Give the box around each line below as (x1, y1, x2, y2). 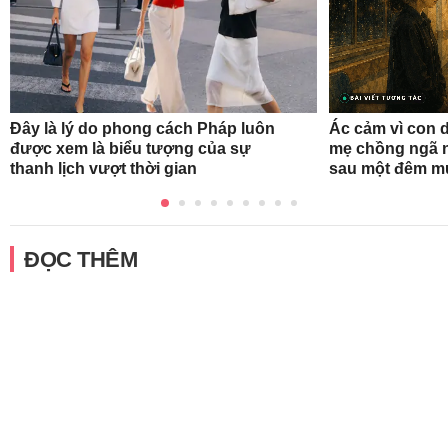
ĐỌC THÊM (24, 246, 137, 272)
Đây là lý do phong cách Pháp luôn (10, 119, 275, 137)
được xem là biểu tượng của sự (10, 139, 251, 157)
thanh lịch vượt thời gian (10, 159, 197, 177)
